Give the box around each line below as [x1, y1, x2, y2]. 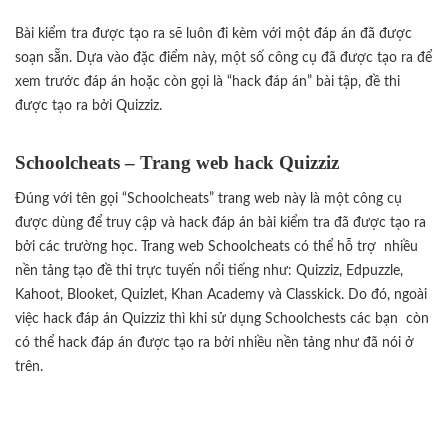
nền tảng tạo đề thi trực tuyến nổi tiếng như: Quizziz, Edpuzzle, [15, 262, 403, 278]
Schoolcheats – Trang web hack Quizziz [15, 151, 339, 173]
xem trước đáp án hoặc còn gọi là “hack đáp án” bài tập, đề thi [15, 73, 400, 89]
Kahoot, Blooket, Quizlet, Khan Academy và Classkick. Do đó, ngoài [15, 286, 427, 302]
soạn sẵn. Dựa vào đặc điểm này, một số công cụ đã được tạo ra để [15, 49, 432, 65]
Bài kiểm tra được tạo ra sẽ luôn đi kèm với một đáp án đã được [15, 25, 412, 41]
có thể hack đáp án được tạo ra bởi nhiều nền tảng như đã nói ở [15, 334, 414, 350]
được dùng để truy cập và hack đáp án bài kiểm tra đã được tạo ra [15, 214, 426, 230]
